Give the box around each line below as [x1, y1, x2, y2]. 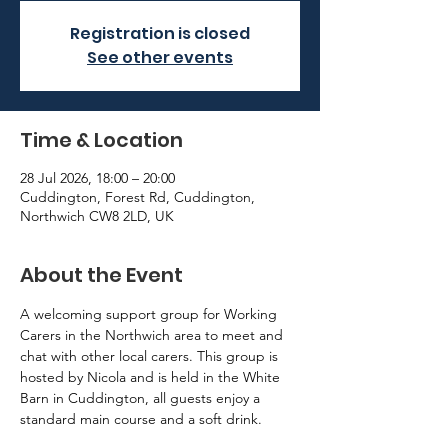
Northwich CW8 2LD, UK [20, 207, 174, 225]
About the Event [20, 261, 183, 289]
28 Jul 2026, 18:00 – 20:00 [20, 169, 175, 187]
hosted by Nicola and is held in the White [20, 368, 284, 386]
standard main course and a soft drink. [20, 410, 262, 428]
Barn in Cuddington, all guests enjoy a [20, 389, 264, 407]
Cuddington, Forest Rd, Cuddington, [20, 188, 255, 206]
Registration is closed [70, 22, 250, 45]
